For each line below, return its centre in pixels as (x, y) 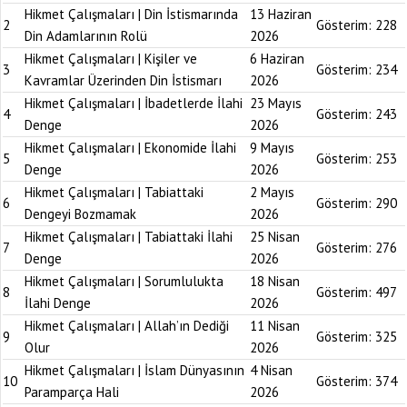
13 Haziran (281, 14)
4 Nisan (271, 370)
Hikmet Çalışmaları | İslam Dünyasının (134, 370)
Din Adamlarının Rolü (86, 36)
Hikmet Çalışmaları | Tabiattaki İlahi (129, 237)
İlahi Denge (58, 303)
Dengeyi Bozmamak (80, 214)
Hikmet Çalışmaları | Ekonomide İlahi (130, 148)
